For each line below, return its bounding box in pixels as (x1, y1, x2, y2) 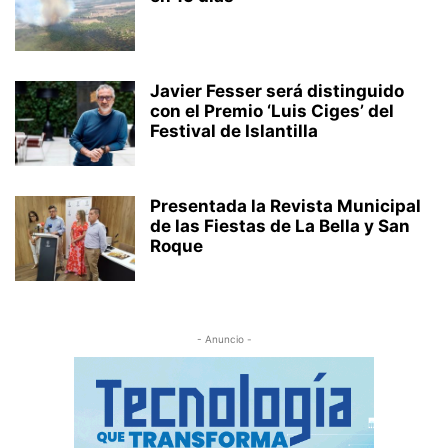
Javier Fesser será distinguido (150, 81, 404, 101)
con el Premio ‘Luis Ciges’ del (150, 101, 394, 121)
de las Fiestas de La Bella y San (150, 216, 410, 236)
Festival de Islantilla (150, 121, 318, 141)
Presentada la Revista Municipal (150, 196, 421, 216)
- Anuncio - (196, 333, 252, 345)
